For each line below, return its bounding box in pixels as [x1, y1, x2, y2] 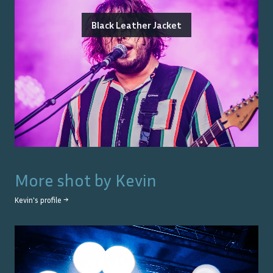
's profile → [33, 196, 68, 205]
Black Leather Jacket [91, 19, 182, 32]
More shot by [15, 170, 115, 191]
